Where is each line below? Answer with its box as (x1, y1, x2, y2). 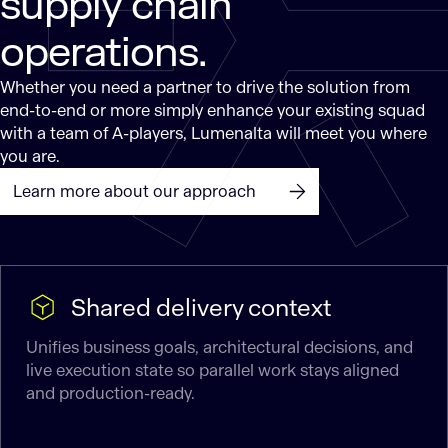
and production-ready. (25, 383, 195, 405)
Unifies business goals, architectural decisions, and (25, 337, 413, 359)
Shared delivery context (71, 291, 332, 323)
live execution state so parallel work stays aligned (25, 360, 399, 382)
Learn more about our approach (13, 180, 257, 202)
